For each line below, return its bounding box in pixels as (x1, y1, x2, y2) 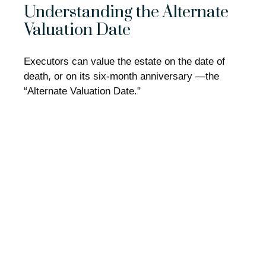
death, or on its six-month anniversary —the (24, 71, 219, 83)
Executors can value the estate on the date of (24, 56, 225, 68)
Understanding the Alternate (24, 2, 229, 23)
